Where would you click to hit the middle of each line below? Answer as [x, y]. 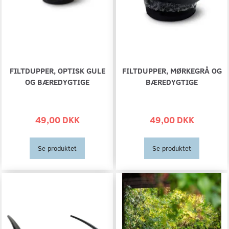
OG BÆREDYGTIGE [57, 82]
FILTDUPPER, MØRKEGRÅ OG [172, 70]
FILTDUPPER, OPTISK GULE [57, 70]
